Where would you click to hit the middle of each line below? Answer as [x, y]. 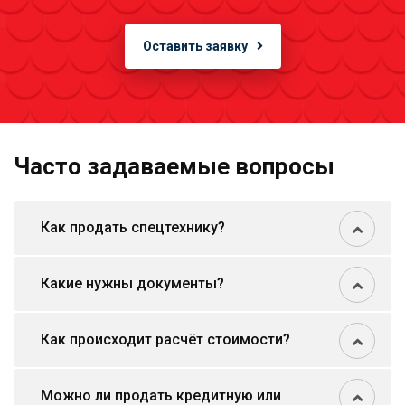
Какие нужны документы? [132, 284]
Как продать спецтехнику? [133, 228]
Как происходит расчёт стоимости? [165, 340]
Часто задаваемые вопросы [174, 167]
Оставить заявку [195, 47]
